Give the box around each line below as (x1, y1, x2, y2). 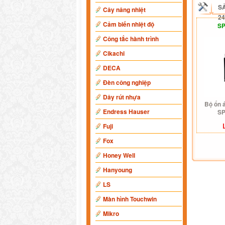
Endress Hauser (103, 107, 150, 116)
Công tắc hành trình (103, 34, 159, 43)
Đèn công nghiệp (103, 78, 151, 87)
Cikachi (103, 49, 125, 58)
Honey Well (103, 151, 135, 160)
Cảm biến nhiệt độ (103, 20, 154, 29)
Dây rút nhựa (103, 92, 141, 101)
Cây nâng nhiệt (103, 5, 146, 14)
